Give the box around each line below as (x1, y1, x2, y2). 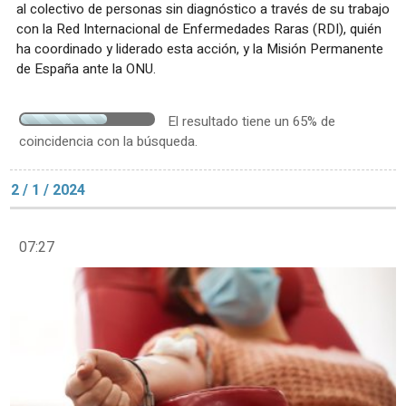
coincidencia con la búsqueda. (19, 130, 198, 151)
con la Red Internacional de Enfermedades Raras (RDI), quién (16, 18, 382, 39)
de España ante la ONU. (16, 58, 156, 79)
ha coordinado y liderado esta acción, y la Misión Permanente (16, 38, 383, 59)
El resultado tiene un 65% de (168, 111, 335, 131)
